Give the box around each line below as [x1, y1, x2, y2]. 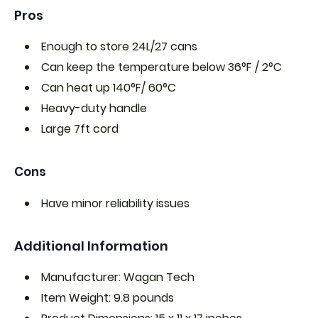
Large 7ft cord [41, 120, 119, 137]
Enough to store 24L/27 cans [41, 38, 197, 55]
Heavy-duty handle [41, 99, 147, 116]
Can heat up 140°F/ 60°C [41, 79, 176, 96]
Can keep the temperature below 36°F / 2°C [41, 58, 282, 75]
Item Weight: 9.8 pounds [41, 289, 174, 306]
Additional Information [14, 236, 168, 255]
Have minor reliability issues [41, 194, 190, 212]
